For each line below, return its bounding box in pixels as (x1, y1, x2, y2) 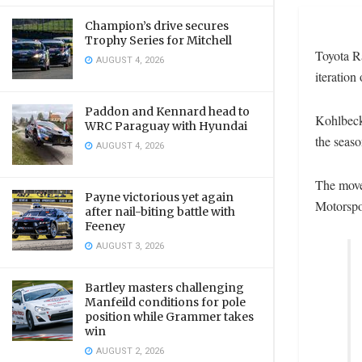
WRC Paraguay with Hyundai (85, 119, 247, 133)
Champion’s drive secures (85, 19, 229, 33)
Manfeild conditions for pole (85, 295, 246, 309)
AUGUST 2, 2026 (94, 344, 164, 358)
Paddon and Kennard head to (85, 104, 250, 119)
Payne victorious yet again (85, 190, 234, 204)
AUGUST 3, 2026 (94, 239, 164, 253)
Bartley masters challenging (85, 280, 244, 295)
